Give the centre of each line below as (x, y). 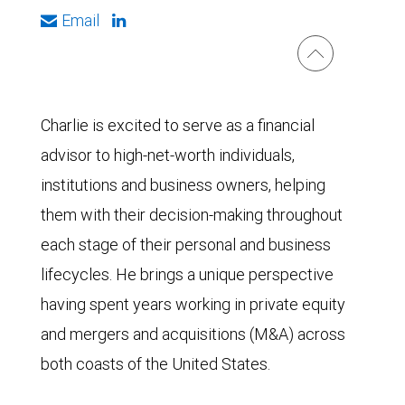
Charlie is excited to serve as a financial (178, 125)
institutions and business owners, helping (183, 185)
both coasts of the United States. (155, 364)
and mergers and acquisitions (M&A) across (193, 334)
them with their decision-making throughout (192, 215)
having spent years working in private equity (193, 304)
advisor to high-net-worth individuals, (168, 155)
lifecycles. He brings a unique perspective (187, 274)
